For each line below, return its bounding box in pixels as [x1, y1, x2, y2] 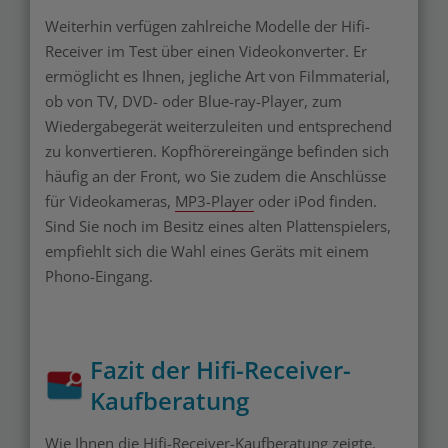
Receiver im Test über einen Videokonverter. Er [45, 41, 367, 62]
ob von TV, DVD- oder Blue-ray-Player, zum [45, 91, 342, 112]
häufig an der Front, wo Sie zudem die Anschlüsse [45, 166, 386, 187]
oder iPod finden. [254, 191, 377, 212]
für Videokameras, [45, 191, 175, 212]
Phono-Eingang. [45, 266, 153, 287]
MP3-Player [175, 191, 254, 212]
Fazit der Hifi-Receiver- [90, 353, 351, 387]
